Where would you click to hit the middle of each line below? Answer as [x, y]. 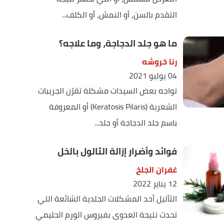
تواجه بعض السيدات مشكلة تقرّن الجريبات [107, 90]
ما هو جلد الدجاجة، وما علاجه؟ [118, 43]
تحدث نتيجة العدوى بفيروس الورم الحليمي [106, 214]
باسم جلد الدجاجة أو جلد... [135, 122]
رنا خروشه [159, 61]
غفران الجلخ [156, 169]
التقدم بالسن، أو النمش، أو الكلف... [119, 14]
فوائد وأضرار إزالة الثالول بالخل [117, 151]
